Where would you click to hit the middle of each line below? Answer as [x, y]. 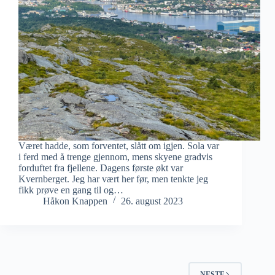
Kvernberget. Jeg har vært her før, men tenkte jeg [113, 179]
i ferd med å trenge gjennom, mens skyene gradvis [115, 157]
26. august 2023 [152, 201]
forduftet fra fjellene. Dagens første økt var [101, 168]
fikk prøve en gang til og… [71, 190]
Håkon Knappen [75, 201]
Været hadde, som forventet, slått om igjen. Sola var [119, 146]
